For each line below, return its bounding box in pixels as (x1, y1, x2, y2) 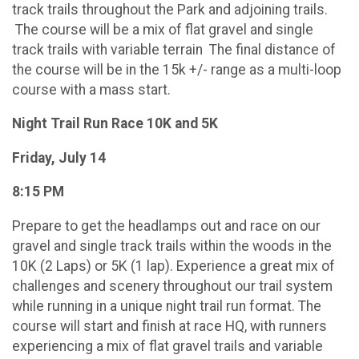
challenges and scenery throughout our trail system (12, 277, 333, 294)
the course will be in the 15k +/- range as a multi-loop (12, 61, 341, 78)
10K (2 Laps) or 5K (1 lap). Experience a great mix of (12, 257, 335, 274)
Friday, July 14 (12, 149, 106, 166)
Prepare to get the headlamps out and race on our (12, 217, 321, 234)
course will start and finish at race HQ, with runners (12, 317, 327, 334)
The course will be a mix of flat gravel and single (12, 21, 313, 38)
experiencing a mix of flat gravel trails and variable (12, 337, 323, 354)
